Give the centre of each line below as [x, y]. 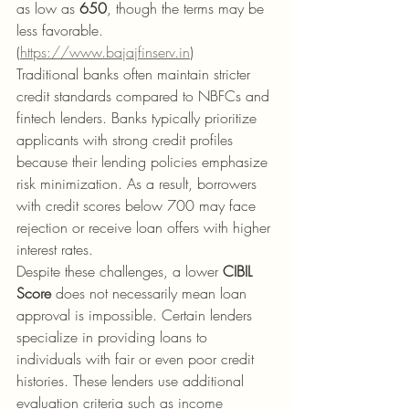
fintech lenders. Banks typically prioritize [139, 118]
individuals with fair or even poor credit [137, 359]
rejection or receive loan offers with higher [146, 227]
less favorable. [62, 30]
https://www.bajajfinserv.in [105, 52]
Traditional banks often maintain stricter [136, 74]
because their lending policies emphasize [144, 162]
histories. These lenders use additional [132, 381]
